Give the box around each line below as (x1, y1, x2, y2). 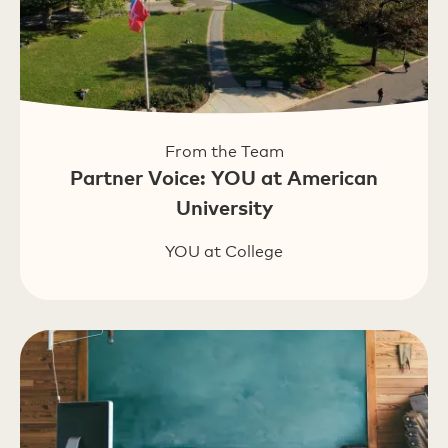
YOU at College (165, 242, 283, 261)
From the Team (164, 142, 284, 161)
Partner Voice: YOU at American (70, 165, 378, 189)
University (175, 195, 273, 219)
